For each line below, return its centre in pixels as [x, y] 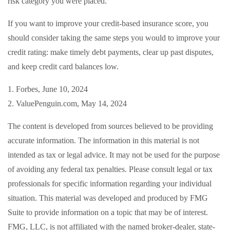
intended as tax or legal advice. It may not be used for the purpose [114, 155]
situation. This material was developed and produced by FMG [108, 198]
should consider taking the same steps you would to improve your [114, 38]
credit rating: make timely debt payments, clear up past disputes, [111, 52]
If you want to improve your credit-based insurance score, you [108, 23]
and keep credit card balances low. [63, 66]
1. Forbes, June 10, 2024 [48, 89]
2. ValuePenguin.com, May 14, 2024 [67, 103]
